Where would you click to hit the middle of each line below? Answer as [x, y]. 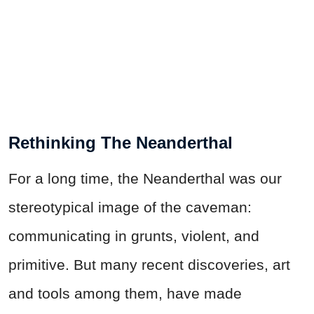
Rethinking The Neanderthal [121, 142]
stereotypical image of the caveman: [130, 207]
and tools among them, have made [125, 293]
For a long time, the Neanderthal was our [145, 178]
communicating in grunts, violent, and [134, 235]
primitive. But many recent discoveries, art [149, 264]
